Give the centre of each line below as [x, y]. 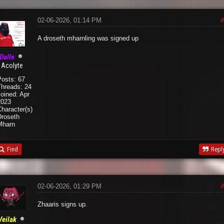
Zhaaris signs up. [62, 204]
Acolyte [12, 65]
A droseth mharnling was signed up [88, 38]
